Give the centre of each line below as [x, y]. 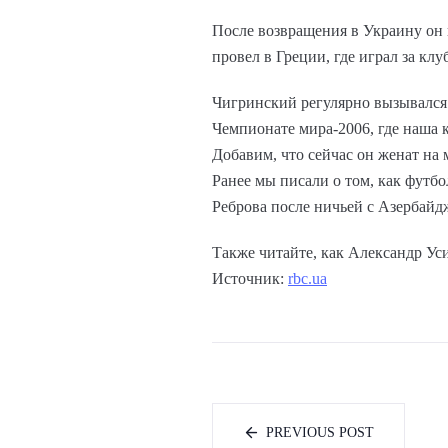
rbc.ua [307, 279]
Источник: [250, 279]
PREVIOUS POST [320, 433]
